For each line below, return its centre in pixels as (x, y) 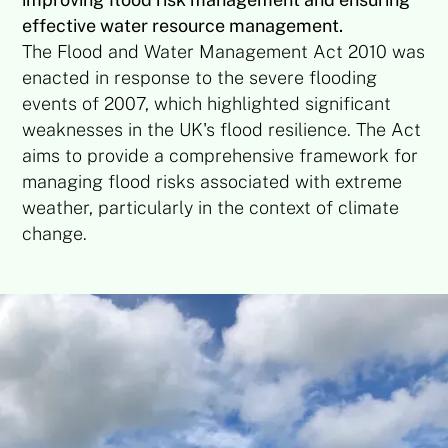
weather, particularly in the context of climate (211, 207)
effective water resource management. (183, 25)
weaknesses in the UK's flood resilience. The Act (222, 129)
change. (55, 233)
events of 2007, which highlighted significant (207, 103)
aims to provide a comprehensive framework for (220, 155)
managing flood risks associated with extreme (212, 181)
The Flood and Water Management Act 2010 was (224, 51)
